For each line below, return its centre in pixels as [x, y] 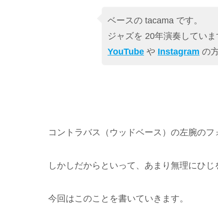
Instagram [179, 52]
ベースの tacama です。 [155, 21]
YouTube [126, 52]
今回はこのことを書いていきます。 [118, 199]
